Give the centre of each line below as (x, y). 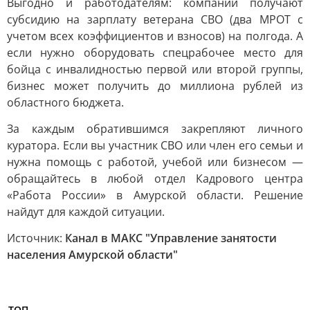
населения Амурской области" (92, 255)
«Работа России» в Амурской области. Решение (155, 195)
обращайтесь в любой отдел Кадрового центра (155, 179)
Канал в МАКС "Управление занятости (171, 238)
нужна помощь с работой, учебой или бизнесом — (155, 162)
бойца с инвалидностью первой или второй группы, (155, 69)
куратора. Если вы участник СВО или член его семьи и (155, 145)
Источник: (36, 238)
